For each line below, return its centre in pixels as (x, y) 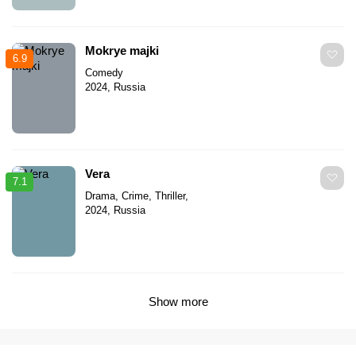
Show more (178, 301)
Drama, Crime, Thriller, (137, 195)
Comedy (104, 72)
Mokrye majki (122, 50)
